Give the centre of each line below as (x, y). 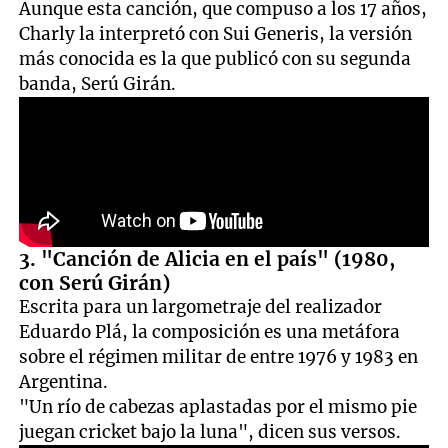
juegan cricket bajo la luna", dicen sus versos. (210, 431)
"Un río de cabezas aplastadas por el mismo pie (218, 406)
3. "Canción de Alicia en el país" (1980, (207, 258)
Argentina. (64, 381)
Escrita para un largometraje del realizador (201, 306)
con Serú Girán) (95, 282)
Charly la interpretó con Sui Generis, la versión (216, 33)
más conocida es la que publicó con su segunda (215, 58)
